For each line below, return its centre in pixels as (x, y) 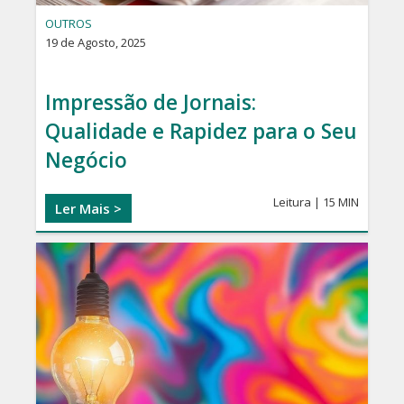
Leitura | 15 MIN (316, 202)
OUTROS (69, 24)
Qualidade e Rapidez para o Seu (201, 132)
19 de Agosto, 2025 (96, 43)
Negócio (86, 161)
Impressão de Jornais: (151, 103)
